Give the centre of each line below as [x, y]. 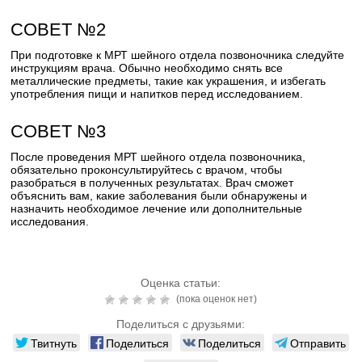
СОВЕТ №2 [59, 29]
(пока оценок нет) [215, 299]
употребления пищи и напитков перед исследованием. [157, 94]
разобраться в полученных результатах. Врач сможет [152, 183]
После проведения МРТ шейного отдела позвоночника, [158, 157]
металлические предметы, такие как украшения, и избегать [168, 81]
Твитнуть [53, 343]
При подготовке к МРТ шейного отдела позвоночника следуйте [178, 55]
